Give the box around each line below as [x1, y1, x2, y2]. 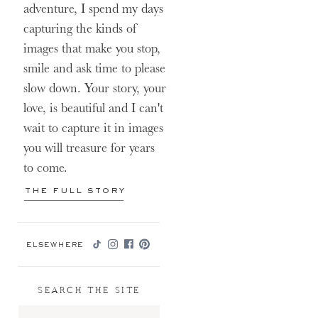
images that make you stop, [23, 40, 160, 57]
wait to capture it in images [23, 120, 163, 136]
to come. [23, 160, 71, 176]
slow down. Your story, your [23, 80, 166, 97]
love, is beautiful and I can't [23, 100, 163, 116]
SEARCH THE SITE [38, 286, 141, 296]
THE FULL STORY [25, 187, 126, 194]
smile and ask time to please [23, 60, 165, 77]
